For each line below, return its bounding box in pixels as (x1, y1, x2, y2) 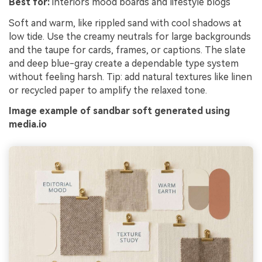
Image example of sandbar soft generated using (9, 105, 230, 117)
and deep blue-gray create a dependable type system (9, 57, 239, 69)
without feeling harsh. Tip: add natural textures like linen (9, 71, 252, 82)
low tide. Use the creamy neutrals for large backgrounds (9, 30, 251, 42)
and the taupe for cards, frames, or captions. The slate (9, 44, 246, 56)
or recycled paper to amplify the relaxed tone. (9, 84, 207, 96)
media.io (9, 119, 47, 130)
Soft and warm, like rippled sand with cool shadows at (9, 17, 242, 29)
